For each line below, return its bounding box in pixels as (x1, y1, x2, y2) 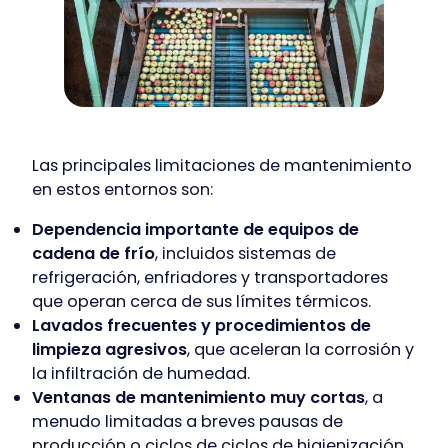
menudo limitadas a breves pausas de (32, 410, 343, 434)
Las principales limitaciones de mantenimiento (32, 154, 412, 178)
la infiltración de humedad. (32, 362, 250, 386)
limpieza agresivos (32, 338, 187, 362)
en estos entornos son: (32, 178, 213, 202)
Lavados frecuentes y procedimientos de (32, 314, 371, 338)
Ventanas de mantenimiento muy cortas (32, 386, 365, 410)
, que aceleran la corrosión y (187, 338, 414, 362)
